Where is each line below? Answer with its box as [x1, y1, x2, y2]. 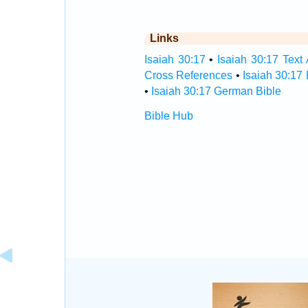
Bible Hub [144, 110, 193, 122]
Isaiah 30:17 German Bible [151, 85, 281, 97]
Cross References [144, 69, 233, 81]
